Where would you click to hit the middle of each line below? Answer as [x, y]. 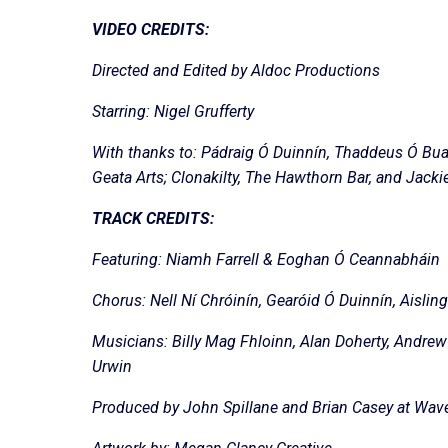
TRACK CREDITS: [153, 219]
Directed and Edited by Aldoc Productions [236, 71]
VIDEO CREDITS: [150, 30]
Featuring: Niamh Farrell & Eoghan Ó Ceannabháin [266, 260]
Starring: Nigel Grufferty [173, 112]
